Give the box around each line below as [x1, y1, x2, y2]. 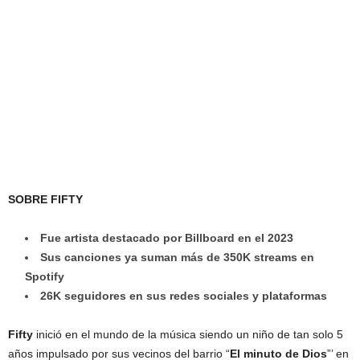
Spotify [25, 269, 64, 283]
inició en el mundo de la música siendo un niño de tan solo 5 [33, 327, 343, 341]
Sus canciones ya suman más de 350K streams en [40, 250, 314, 264]
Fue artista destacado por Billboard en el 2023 [40, 231, 297, 244]
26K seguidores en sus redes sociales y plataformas [40, 288, 327, 302]
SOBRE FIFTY [8, 192, 83, 206]
